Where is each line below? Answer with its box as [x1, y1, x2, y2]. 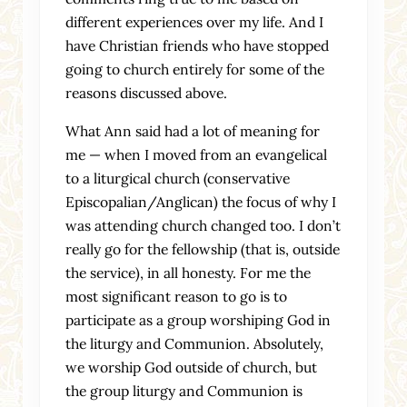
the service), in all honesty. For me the [65, 263, 312, 282]
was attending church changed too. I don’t [65, 215, 342, 234]
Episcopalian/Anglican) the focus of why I [65, 192, 337, 211]
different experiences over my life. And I [65, 12, 324, 31]
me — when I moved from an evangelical [65, 144, 328, 164]
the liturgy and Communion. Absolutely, [65, 333, 324, 352]
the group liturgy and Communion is [65, 381, 303, 400]
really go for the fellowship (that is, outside [65, 239, 341, 258]
